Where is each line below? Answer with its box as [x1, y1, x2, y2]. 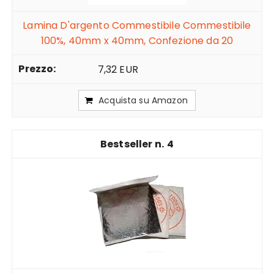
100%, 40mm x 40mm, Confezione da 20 [40, 34, 234, 48]
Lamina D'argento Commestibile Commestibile [23, 18, 251, 33]
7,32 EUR [97, 62, 138, 77]
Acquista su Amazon [98, 94, 188, 107]
